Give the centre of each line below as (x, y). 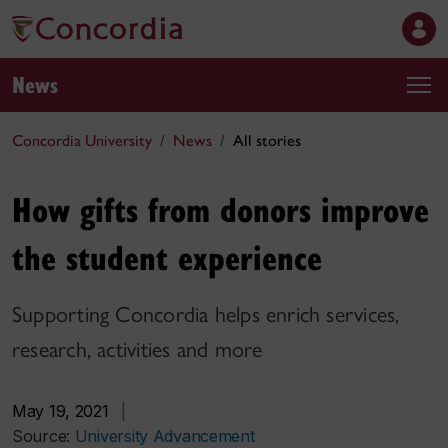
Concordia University (82, 140)
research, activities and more (137, 349)
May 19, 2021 (60, 411)
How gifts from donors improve (220, 208)
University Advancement (164, 436)
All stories (267, 140)
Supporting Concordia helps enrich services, (206, 314)
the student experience (167, 256)
